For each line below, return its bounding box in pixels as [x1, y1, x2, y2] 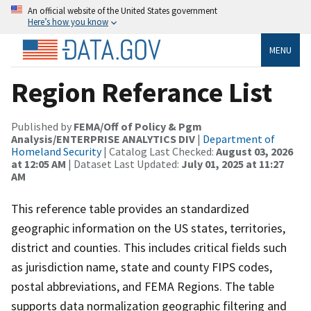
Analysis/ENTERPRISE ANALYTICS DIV [11, 131, 195, 146]
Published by [11, 119, 74, 133]
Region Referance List [11, 74, 272, 110]
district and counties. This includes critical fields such [11, 239, 287, 255]
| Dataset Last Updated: [66, 156, 181, 171]
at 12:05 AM [11, 156, 66, 171]
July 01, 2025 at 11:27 [181, 156, 284, 171]
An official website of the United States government [28, 5, 217, 16]
